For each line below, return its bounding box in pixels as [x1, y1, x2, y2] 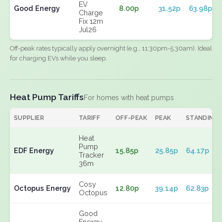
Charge [79, 8, 103, 17]
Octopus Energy [14, 184, 71, 192]
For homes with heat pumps [84, 94, 174, 102]
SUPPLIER [14, 114, 44, 121]
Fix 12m [79, 17, 103, 25]
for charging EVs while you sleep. [10, 55, 107, 62]
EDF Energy [14, 146, 54, 155]
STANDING [186, 114, 219, 121]
